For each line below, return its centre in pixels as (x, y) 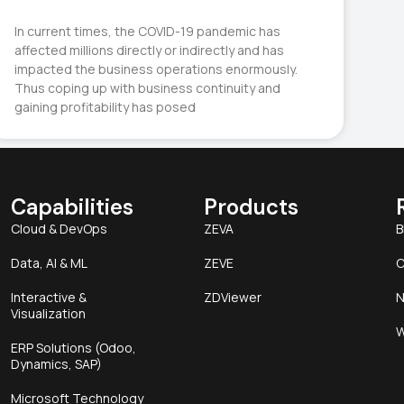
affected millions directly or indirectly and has (150, 50)
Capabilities (73, 207)
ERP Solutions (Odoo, (74, 348)
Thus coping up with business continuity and (148, 88)
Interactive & (49, 298)
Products (251, 207)
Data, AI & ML (50, 263)
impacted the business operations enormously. (156, 69)
